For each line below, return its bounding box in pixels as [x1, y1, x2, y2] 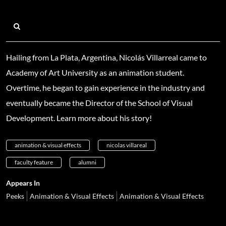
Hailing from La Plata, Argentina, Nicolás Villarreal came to [6, 52, 207, 62]
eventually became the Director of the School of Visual [6, 97, 193, 107]
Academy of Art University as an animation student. [6, 67, 184, 77]
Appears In [6, 178, 40, 187]
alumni [78, 158, 96, 166]
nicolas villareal [106, 141, 147, 149]
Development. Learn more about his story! [6, 112, 152, 123]
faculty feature [15, 158, 53, 166]
